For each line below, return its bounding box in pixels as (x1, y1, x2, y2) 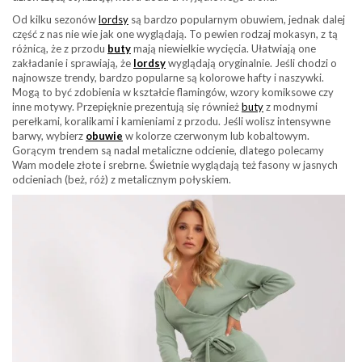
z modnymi (263, 100, 318, 114)
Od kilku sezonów (12, 13, 99, 27)
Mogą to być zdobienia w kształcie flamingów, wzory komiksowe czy (12, 86, 334, 99)
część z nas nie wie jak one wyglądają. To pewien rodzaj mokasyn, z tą (12, 27, 338, 41)
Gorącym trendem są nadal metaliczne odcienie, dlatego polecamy (12, 144, 324, 158)
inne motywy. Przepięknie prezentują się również (12, 100, 242, 114)
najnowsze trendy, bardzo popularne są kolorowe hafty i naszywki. (12, 71, 324, 85)
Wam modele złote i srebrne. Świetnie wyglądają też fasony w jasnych (12, 158, 338, 172)
